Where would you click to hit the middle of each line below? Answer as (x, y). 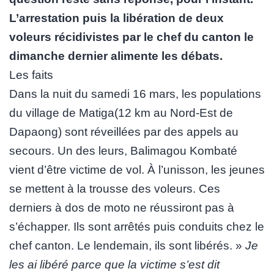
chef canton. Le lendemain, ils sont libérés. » (127, 245)
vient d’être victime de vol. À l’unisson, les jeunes (137, 169)
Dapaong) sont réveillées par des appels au (124, 131)
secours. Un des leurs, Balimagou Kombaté (123, 150)
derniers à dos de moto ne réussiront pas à (122, 207)
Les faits (31, 75)
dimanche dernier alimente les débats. (116, 56)
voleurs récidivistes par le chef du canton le (131, 37)
